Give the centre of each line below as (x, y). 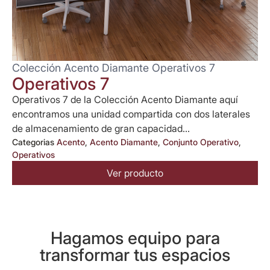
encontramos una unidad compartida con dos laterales (131, 114)
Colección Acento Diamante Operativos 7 (114, 68)
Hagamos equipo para (135, 238)
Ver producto (135, 173)
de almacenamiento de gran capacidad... (101, 129)
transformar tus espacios (135, 255)
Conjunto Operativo (201, 142)
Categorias (33, 142)
